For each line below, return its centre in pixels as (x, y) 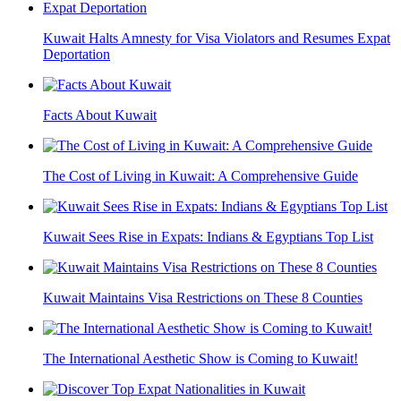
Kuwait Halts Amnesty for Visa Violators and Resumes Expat (217, 38)
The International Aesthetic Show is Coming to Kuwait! (200, 359)
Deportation (77, 55)
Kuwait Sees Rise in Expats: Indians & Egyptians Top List (208, 237)
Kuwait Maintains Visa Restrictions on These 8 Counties (203, 298)
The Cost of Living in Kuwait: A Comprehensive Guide (200, 176)
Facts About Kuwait (100, 115)
